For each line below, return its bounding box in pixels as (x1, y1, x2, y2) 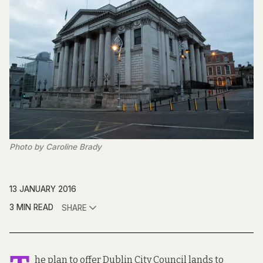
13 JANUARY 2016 (9, 184, 76, 194)
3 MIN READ (9, 203, 53, 213)
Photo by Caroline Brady (9, 142, 102, 152)
